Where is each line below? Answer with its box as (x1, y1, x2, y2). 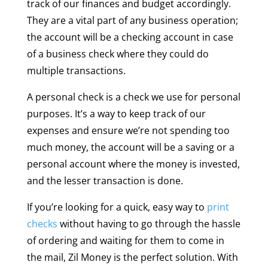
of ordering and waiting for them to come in (26, 233, 224, 247)
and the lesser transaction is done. (26, 173, 183, 187)
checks (26, 217, 57, 230)
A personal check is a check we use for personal (26, 90, 240, 103)
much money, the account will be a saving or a (26, 140, 234, 154)
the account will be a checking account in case (26, 30, 233, 44)
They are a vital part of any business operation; (26, 13, 238, 27)
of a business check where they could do (26, 47, 209, 60)
